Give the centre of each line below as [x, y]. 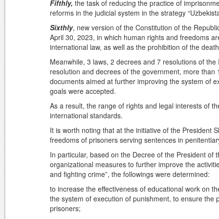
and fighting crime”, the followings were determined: [130, 174]
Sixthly [61, 28]
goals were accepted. [83, 91]
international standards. [86, 116]
